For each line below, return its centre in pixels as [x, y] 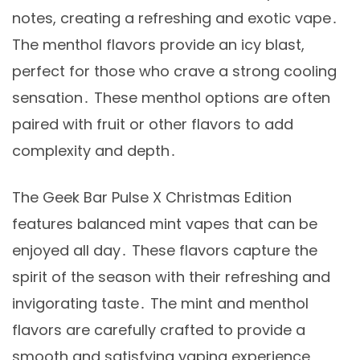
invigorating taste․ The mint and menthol [160, 303]
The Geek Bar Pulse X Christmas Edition [152, 197]
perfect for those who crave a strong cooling [174, 71]
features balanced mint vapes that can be [165, 223]
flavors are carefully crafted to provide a [159, 329]
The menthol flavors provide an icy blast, [158, 44]
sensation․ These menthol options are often [171, 97]
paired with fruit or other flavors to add [153, 124]
